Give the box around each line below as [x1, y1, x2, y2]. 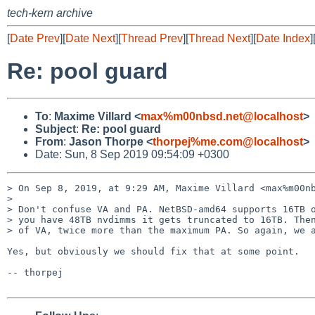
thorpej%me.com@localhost [153, 135, 303, 148]
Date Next [65, 32, 115, 44]
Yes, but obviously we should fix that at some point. [7, 245, 300, 257]
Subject [35, 122, 76, 135]
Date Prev [10, 32, 60, 44]
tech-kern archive [7, 7, 93, 19]
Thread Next [188, 32, 250, 44]
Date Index [256, 32, 310, 44]
